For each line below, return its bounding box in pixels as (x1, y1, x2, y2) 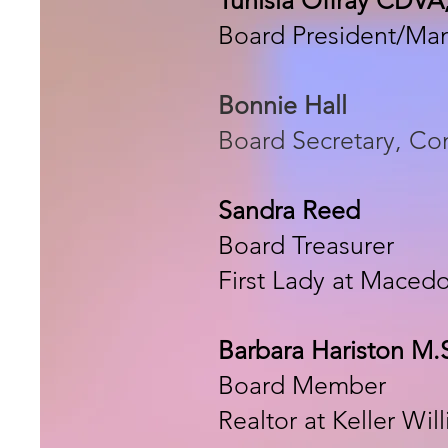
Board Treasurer (218, 229, 401, 260)
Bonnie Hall (218, 89, 347, 120)
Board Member (218, 369, 393, 400)
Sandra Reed (218, 194, 360, 225)
